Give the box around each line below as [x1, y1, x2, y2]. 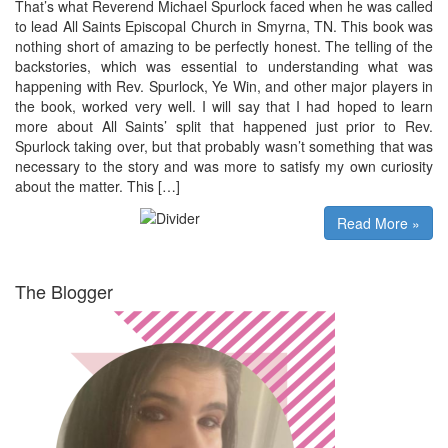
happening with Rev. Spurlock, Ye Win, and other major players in [15, 75, 433, 96]
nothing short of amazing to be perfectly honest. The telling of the [15, 35, 433, 56]
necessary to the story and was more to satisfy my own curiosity [15, 155, 433, 176]
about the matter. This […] [15, 175, 180, 196]
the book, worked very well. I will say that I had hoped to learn [15, 95, 433, 116]
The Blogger [15, 278, 113, 305]
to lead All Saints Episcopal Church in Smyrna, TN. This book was [15, 15, 433, 36]
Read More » [337, 212, 420, 233]
